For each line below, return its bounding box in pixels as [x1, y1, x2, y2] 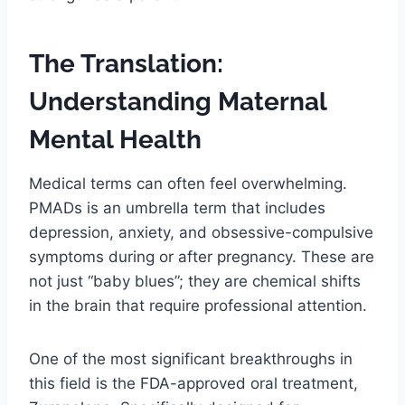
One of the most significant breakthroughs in [29, 350, 353, 369]
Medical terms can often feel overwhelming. [29, 174, 347, 193]
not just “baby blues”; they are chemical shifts [29, 272, 361, 291]
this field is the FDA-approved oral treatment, [29, 374, 358, 393]
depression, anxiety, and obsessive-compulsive [29, 223, 373, 242]
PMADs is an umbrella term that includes [29, 199, 325, 218]
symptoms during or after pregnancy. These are [29, 248, 374, 267]
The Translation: [29, 49, 223, 80]
